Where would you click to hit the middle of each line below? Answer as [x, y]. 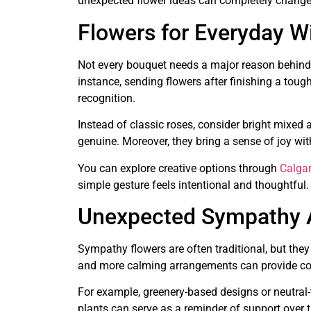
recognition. [107, 98]
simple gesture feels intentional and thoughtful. [193, 185]
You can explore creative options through [179, 168]
